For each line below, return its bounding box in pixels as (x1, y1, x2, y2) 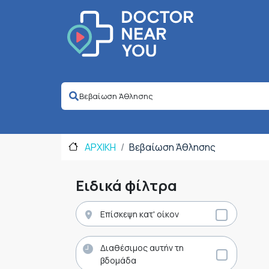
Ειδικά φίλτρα (76, 175, 177, 196)
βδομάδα (100, 254, 136, 266)
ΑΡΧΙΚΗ (83, 141, 116, 154)
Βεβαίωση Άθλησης (129, 141, 216, 154)
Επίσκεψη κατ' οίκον (100, 208, 179, 220)
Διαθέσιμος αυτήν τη (100, 241, 184, 253)
